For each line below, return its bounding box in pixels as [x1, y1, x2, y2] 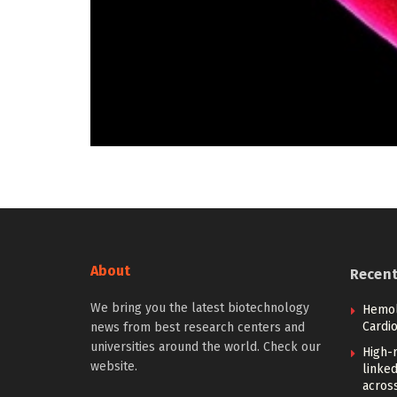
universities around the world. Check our [90, 339, 321, 354]
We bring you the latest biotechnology [90, 300, 309, 315]
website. [90, 359, 137, 374]
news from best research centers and [90, 320, 305, 335]
